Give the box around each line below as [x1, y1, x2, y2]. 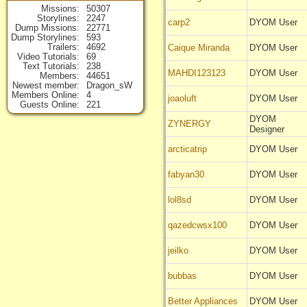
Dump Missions [15, 23, 77, 33]
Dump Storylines [11, 32, 77, 42]
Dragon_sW [86, 80, 132, 90]
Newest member [12, 80, 77, 90]
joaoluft [168, 93, 197, 104]
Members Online [12, 90, 77, 100]
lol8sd [168, 195, 191, 206]
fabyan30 [168, 169, 204, 180]
